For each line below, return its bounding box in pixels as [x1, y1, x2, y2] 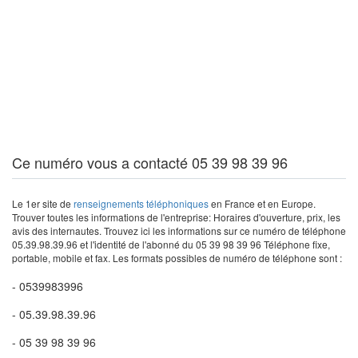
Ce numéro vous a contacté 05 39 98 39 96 [12, 152, 288, 173]
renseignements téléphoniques [74, 197, 209, 210]
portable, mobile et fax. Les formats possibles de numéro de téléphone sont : [12, 251, 342, 265]
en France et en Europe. [209, 197, 316, 210]
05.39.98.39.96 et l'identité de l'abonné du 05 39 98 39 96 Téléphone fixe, [12, 237, 330, 251]
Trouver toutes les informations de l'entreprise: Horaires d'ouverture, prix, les [12, 210, 340, 224]
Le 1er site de [12, 197, 74, 210]
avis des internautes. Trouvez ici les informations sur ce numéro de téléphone [12, 224, 346, 237]
